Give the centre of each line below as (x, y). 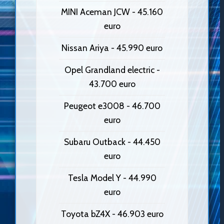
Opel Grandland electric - (112, 70)
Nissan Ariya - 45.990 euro (112, 48)
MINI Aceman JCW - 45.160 (112, 12)
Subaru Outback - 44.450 (112, 142)
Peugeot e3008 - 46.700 (112, 106)
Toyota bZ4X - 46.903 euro (112, 214)
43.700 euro (112, 84)
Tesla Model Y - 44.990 (112, 178)
